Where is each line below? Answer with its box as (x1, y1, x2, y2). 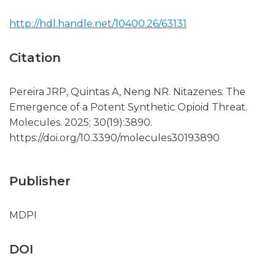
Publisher (9, 174, 71, 188)
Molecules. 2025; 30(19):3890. (9, 117, 152, 128)
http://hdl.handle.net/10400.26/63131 (9, 18, 187, 29)
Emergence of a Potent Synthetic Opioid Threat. (9, 101, 247, 113)
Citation (9, 50, 61, 65)
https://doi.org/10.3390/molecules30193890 (9, 132, 220, 144)
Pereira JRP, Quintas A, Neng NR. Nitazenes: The (9, 86, 246, 98)
